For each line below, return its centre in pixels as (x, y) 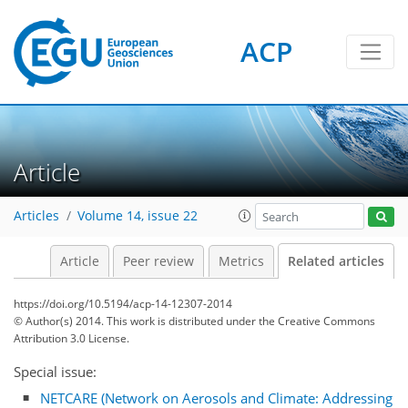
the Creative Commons (317, 321)
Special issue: (55, 372)
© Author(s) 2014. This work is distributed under (136, 321)
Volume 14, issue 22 (138, 216)
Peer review (158, 261)
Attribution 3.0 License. (71, 338)
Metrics (241, 261)
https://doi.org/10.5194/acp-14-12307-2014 (123, 304)
